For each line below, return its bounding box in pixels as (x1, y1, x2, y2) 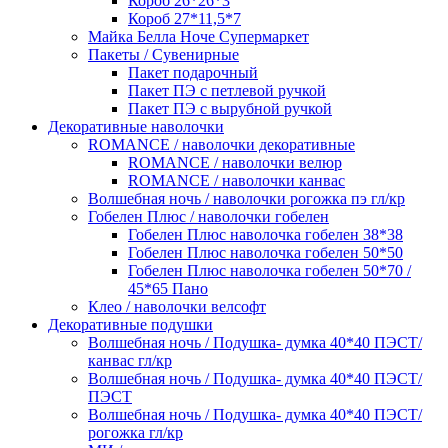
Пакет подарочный (128, 64, 258, 82)
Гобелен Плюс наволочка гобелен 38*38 (128, 226, 403, 244)
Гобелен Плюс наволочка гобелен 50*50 (128, 244, 403, 262)
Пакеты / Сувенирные (88, 46, 239, 64)
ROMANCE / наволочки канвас (128, 172, 345, 190)
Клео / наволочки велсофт (88, 298, 266, 316)
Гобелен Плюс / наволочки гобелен (88, 208, 329, 226)
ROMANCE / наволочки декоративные (88, 136, 355, 154)
